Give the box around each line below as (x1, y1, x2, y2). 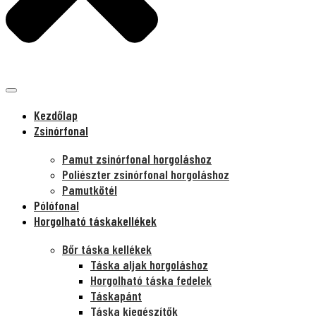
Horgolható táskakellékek (34, 212, 157, 229)
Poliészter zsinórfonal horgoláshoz (62, 166, 229, 182)
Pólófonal (34, 197, 79, 213)
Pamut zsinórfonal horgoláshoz (62, 150, 212, 166)
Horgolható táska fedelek (90, 272, 212, 288)
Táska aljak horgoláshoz (90, 256, 208, 272)
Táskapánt (90, 287, 142, 303)
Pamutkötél (62, 181, 117, 197)
